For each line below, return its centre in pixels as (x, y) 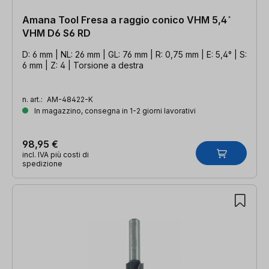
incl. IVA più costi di (56, 154)
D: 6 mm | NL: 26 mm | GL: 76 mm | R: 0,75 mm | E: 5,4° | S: (134, 54)
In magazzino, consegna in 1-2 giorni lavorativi (114, 110)
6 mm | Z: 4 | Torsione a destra (83, 65)
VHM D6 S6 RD (56, 33)
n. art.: (33, 99)
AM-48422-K (70, 99)
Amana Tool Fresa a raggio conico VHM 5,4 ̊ (126, 20)
